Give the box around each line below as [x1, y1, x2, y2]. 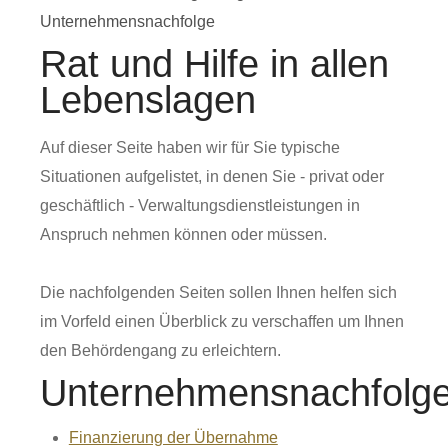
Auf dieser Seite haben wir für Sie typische [40, 139, 340, 156]
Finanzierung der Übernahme [68, 429, 278, 446]
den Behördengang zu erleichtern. [40, 342, 281, 359]
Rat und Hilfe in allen [40, 43, 389, 85]
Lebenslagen [40, 79, 256, 121]
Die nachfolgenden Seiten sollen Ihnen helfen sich [40, 284, 397, 301]
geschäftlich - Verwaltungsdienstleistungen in [40, 197, 360, 214]
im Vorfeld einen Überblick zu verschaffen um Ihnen [40, 313, 404, 330]
